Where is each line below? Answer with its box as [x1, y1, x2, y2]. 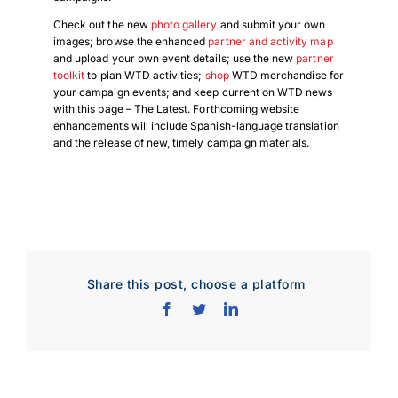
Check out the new [52, 18, 151, 31]
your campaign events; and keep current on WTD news [52, 85, 333, 99]
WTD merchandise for [228, 68, 344, 82]
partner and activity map [208, 35, 333, 48]
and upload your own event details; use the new [52, 52, 297, 65]
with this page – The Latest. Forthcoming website [52, 102, 300, 115]
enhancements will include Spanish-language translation [52, 119, 339, 132]
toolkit [52, 68, 85, 82]
